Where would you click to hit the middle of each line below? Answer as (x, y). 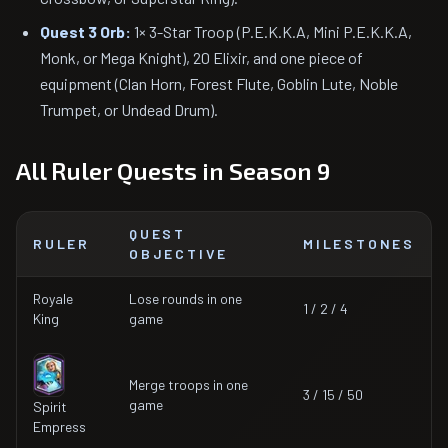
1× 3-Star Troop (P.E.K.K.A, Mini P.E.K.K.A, (271, 31)
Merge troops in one (188, 384)
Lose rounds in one (185, 298)
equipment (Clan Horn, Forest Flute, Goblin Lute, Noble (219, 83)
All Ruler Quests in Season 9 (173, 170)
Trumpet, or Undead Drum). (129, 109)
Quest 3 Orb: (85, 31)
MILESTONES (359, 243)
